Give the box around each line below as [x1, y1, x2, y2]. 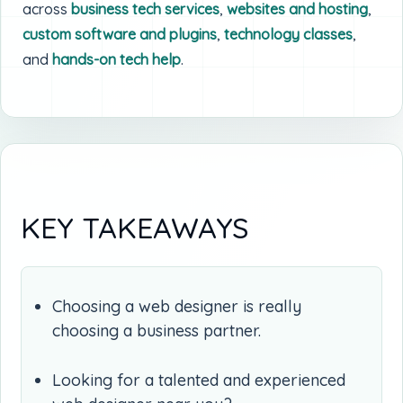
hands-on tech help [52, 49, 181, 68]
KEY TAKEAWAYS [21, 209, 248, 246]
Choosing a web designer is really [52, 295, 301, 317]
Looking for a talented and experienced [52, 369, 345, 390]
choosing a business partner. [52, 319, 261, 341]
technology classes [224, 24, 353, 43]
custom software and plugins [22, 24, 217, 43]
